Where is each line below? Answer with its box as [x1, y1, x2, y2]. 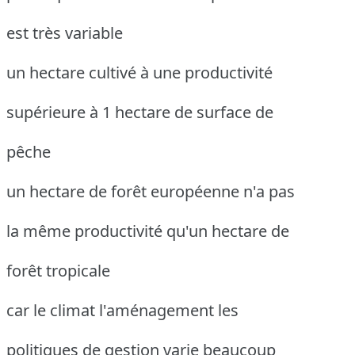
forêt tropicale [6, 259, 110, 281]
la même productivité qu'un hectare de [6, 219, 289, 242]
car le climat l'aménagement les [6, 299, 239, 321]
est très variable [6, 21, 123, 44]
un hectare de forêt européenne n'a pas [6, 180, 295, 202]
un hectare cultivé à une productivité [6, 61, 273, 83]
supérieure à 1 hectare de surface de [6, 101, 273, 123]
